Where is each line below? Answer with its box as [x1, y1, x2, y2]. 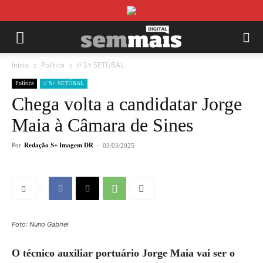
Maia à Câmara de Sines [12, 114, 193, 136]
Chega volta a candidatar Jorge [12, 93, 242, 114]
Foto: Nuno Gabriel [12, 220, 69, 228]
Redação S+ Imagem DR [24, 141, 93, 149]
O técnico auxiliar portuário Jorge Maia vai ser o [12, 247, 235, 259]
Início [12, 60, 29, 70]
